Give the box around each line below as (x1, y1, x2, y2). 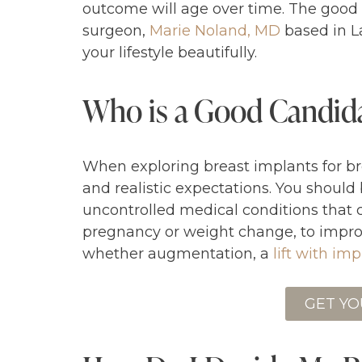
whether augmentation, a (82, 244, 273, 263)
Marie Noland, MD (149, 22, 280, 40)
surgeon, (82, 22, 149, 40)
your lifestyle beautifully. (82, 44, 257, 62)
